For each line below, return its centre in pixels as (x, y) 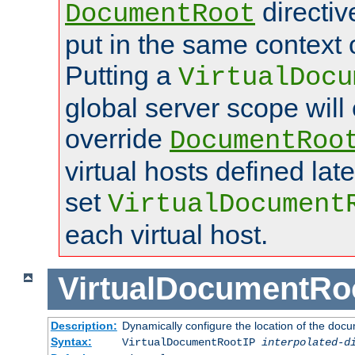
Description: (84, 326)
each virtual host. (166, 234)
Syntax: (71, 342)
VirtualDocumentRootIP (191, 343)
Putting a (122, 75)
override (117, 138)
